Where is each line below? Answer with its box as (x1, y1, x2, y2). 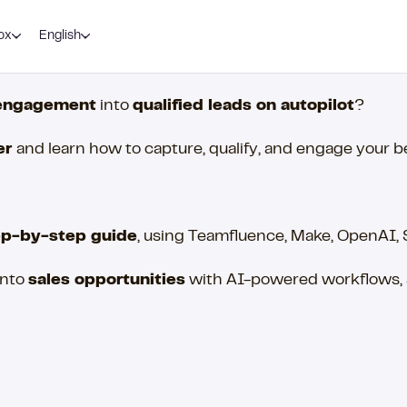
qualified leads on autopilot (133, 99, 354, 114)
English (39, 30, 81, 42)
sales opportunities (28, 273, 185, 289)
